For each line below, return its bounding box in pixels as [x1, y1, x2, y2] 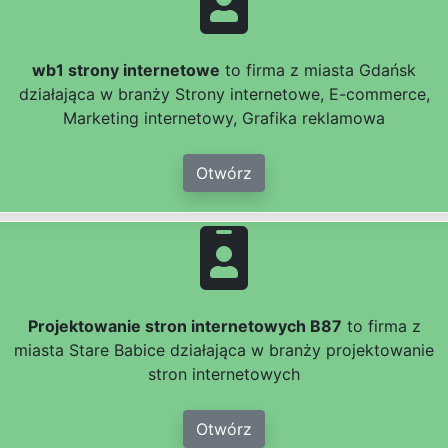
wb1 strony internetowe [32, 60, 220, 81]
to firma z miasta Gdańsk [220, 60, 416, 81]
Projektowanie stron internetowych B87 [27, 316, 342, 337]
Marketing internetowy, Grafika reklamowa [63, 108, 385, 129]
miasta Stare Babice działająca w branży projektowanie [14, 340, 434, 361]
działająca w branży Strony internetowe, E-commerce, [18, 84, 430, 105]
